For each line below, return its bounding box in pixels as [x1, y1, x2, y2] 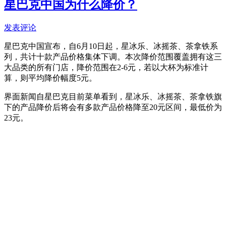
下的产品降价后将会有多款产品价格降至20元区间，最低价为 [4, 102, 222, 111]
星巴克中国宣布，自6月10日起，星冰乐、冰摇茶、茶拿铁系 [4, 41, 218, 50]
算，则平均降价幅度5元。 [4, 73, 97, 82]
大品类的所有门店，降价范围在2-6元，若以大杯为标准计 [4, 63, 208, 72]
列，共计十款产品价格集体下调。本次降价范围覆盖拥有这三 [4, 52, 222, 61]
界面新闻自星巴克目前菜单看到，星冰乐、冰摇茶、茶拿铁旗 [4, 92, 222, 101]
